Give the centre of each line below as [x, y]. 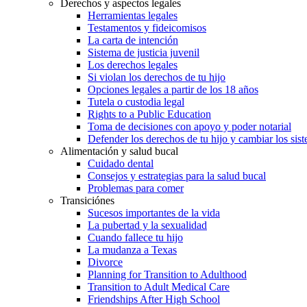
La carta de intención [133, 40]
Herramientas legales [133, 15]
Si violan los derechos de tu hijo [157, 77]
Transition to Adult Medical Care [159, 286]
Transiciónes [87, 200]
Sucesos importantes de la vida [154, 212]
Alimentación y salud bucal [119, 151]
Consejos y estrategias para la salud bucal [177, 175]
